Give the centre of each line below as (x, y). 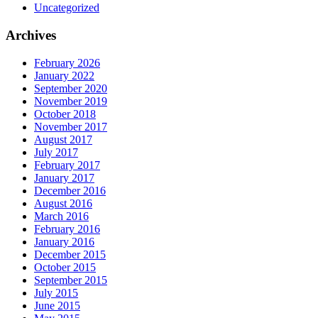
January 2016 (64, 241)
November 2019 (71, 101)
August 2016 (63, 203)
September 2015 (71, 280)
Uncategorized (67, 8)
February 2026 (67, 62)
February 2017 (67, 165)
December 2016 (70, 190)
